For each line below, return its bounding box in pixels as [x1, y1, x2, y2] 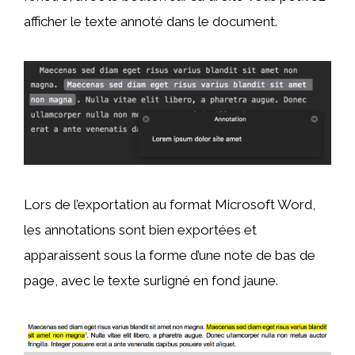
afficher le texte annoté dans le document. [24, 13, 277, 30]
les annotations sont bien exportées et [24, 222, 257, 239]
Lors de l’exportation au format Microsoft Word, [24, 197, 315, 213]
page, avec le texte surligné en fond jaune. [24, 273, 278, 289]
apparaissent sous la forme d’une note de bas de [24, 247, 315, 264]
